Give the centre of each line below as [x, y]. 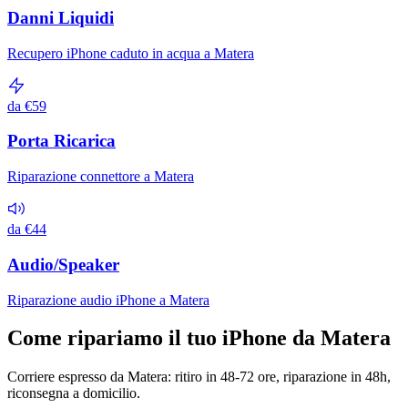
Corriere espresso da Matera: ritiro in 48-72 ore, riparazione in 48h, [199, 377]
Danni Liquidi [61, 17]
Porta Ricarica [61, 141]
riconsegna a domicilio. [74, 393]
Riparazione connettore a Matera [101, 177]
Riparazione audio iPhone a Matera [108, 300]
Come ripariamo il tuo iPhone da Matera [199, 338]
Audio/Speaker [63, 264]
